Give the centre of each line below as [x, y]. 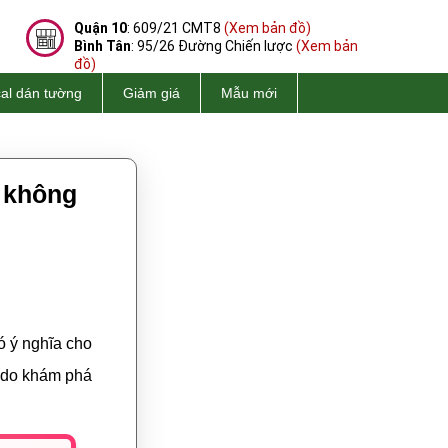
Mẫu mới [249, 93]
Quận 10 [100, 28]
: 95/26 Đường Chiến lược [213, 46]
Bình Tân [102, 46]
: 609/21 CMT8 [175, 28]
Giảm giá [151, 93]
